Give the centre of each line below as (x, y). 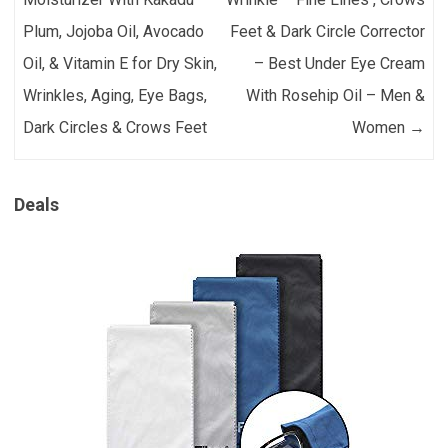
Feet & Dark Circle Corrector (327, 31)
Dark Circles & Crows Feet (115, 127)
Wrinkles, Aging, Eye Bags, (115, 95)
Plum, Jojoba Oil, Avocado (114, 31)
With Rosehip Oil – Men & (335, 95)
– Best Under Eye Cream (339, 63)
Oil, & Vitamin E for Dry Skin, (120, 63)
